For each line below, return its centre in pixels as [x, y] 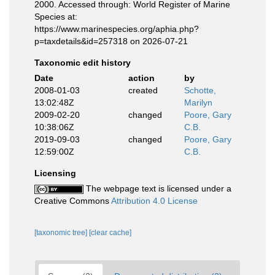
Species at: [56, 16]
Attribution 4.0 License [154, 200]
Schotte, [200, 90]
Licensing [55, 173]
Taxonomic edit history [83, 62]
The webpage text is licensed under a [157, 188]
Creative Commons [73, 200]
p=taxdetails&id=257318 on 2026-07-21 [111, 41]
